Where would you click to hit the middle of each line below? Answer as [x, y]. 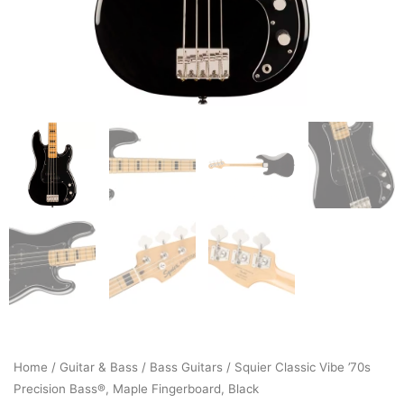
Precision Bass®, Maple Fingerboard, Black [136, 389]
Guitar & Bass [99, 367]
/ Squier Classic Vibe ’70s [297, 367]
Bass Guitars [186, 367]
